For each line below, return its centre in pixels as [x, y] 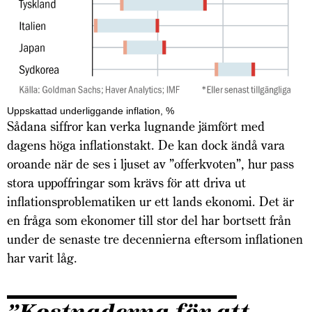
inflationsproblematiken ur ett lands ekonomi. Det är [150, 202]
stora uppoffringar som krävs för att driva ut [126, 183]
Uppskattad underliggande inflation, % [91, 111]
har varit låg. [42, 258]
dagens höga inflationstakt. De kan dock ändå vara [146, 146]
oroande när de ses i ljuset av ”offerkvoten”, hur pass [150, 164]
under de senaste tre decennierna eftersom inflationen [155, 240]
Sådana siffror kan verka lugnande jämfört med [136, 127]
